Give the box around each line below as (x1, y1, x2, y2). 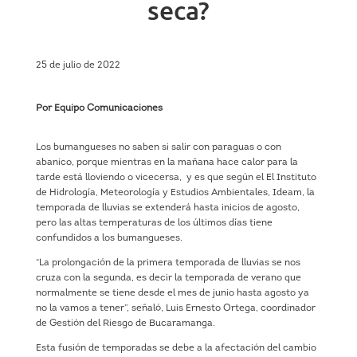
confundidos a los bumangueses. (35, 233, 182, 243)
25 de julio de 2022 (35, 60, 120, 70)
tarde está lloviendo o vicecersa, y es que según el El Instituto (35, 172, 316, 182)
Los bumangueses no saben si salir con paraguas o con (35, 142, 281, 152)
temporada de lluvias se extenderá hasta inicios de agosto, (35, 202, 300, 213)
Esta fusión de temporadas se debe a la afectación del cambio (35, 343, 316, 353)
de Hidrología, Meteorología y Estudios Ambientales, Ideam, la (35, 187, 315, 198)
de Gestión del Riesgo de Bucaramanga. (35, 318, 215, 328)
